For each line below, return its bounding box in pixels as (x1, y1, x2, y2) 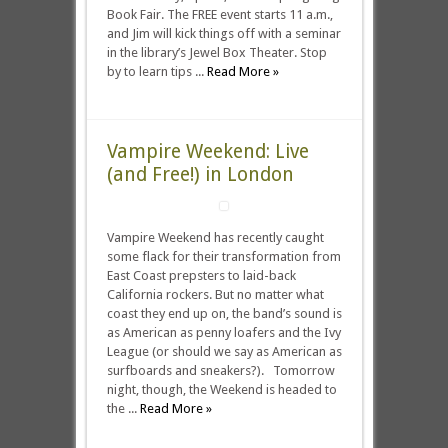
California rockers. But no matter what (106, 287, 324, 302)
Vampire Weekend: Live (106, 140, 309, 163)
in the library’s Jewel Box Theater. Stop (106, 45, 327, 60)
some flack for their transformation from (106, 249, 341, 264)
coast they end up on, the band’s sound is (106, 306, 342, 321)
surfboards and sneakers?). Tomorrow (106, 363, 335, 378)
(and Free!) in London (106, 163, 294, 186)
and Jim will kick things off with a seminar (106, 26, 341, 41)
